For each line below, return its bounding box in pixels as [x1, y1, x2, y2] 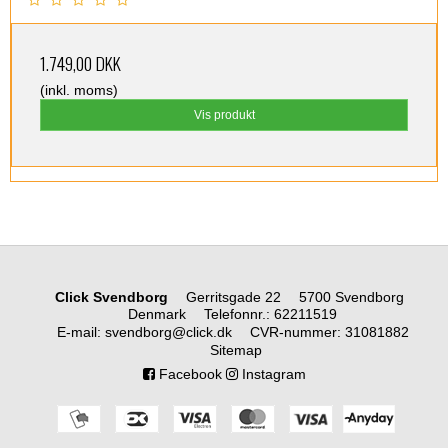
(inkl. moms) [40, 81, 118, 98]
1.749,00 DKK [40, 49, 121, 76]
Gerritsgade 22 [185, 288, 281, 305]
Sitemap [210, 342, 263, 359]
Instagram [237, 366, 306, 383]
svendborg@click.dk [104, 324, 232, 341]
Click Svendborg [54, 288, 168, 305]
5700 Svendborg [298, 288, 404, 305]
